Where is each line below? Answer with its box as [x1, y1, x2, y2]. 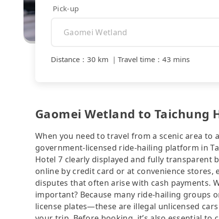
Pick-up [53, 3, 79, 13]
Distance [51, 54, 80, 65]
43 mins [162, 54, 190, 65]
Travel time [118, 54, 155, 65]
